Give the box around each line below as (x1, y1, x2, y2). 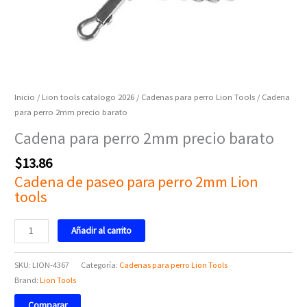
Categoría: (81, 259, 120, 270)
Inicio (14, 91, 36, 102)
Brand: (14, 274, 40, 285)
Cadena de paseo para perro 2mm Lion (14, 171, 259, 191)
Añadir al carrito (71, 224, 132, 236)
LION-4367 (32, 259, 70, 270)
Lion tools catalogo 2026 (42, 91, 135, 102)
